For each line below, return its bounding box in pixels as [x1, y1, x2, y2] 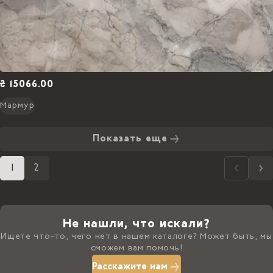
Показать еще [92, 134, 168, 144]
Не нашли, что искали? [63, 218, 210, 230]
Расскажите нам [92, 262, 168, 272]
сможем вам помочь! [90, 244, 183, 253]
